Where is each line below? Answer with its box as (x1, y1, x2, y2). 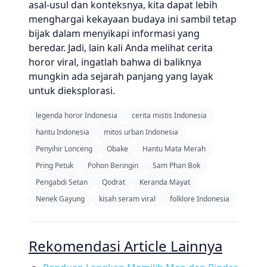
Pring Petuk (36, 160, 73, 170)
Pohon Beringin (88, 160, 138, 170)
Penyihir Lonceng (36, 144, 92, 154)
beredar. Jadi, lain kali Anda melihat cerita (29, 41, 213, 54)
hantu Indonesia (36, 127, 89, 137)
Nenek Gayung (36, 194, 85, 204)
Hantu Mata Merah (142, 144, 206, 154)
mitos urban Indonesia (104, 127, 178, 137)
